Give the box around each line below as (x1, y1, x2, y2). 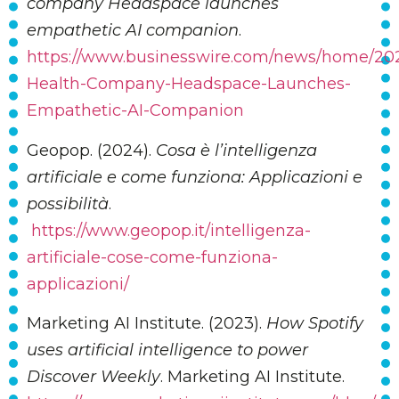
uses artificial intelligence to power (27, 340, 308, 361)
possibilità (27, 193, 109, 214)
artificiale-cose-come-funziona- (27, 247, 278, 267)
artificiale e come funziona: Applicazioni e (27, 167, 362, 187)
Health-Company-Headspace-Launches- (27, 74, 351, 94)
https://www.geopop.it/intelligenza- (31, 220, 311, 240)
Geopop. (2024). (27, 140, 156, 160)
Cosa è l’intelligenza (156, 140, 317, 160)
